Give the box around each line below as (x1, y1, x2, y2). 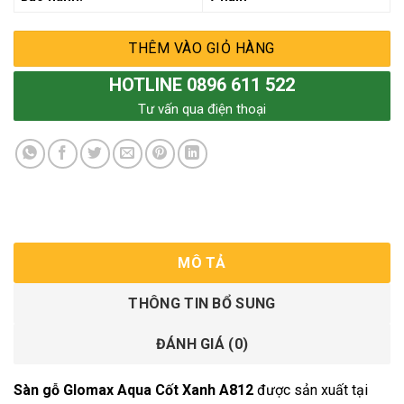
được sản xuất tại (253, 381, 368, 399)
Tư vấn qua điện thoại (138, 100, 266, 117)
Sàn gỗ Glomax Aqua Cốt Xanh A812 (14, 381, 253, 399)
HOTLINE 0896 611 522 (109, 73, 295, 96)
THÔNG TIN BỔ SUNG (128, 295, 276, 313)
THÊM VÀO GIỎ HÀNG (129, 39, 275, 57)
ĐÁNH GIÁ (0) (155, 335, 249, 353)
